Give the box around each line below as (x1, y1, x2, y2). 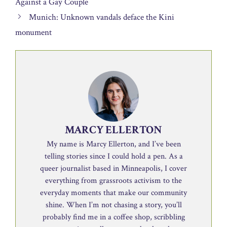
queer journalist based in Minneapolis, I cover (40, 163, 187, 174)
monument (15, 27, 52, 39)
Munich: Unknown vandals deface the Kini (29, 12, 175, 23)
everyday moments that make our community (40, 187, 187, 199)
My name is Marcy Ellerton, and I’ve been (46, 139, 181, 150)
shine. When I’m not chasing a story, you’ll (45, 200, 182, 211)
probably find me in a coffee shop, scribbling (42, 212, 185, 223)
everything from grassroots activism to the (45, 175, 182, 186)
